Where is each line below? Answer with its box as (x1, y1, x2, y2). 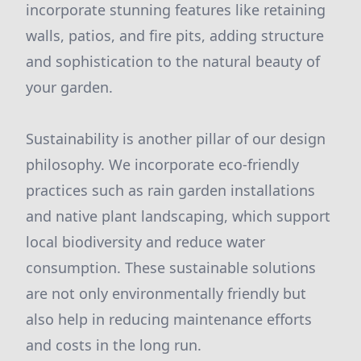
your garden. (26, 77, 113, 97)
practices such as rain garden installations (26, 180, 315, 200)
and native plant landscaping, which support (26, 206, 330, 226)
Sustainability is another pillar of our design (26, 129, 326, 148)
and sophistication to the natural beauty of (26, 52, 320, 71)
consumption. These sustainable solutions (26, 258, 316, 277)
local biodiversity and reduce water (26, 232, 265, 251)
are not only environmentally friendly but (26, 284, 306, 303)
